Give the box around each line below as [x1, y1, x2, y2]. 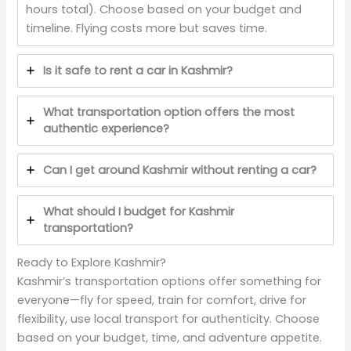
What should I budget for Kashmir [43, 203, 235, 219]
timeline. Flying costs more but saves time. [26, 20, 268, 36]
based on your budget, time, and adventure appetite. [17, 329, 323, 346]
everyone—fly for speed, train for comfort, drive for [17, 291, 307, 308]
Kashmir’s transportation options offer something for [17, 273, 322, 289]
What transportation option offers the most [43, 103, 295, 120]
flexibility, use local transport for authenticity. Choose [17, 310, 320, 327]
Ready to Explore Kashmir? [17, 254, 167, 270]
